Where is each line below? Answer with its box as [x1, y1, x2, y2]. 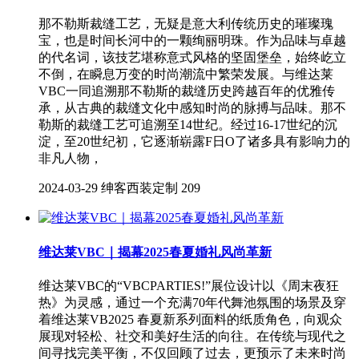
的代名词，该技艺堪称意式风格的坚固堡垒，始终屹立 [38, 50, 346, 65]
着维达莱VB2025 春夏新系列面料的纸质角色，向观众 [38, 312, 342, 326]
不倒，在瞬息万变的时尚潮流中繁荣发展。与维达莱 [38, 67, 333, 82]
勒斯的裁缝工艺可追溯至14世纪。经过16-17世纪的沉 [38, 118, 337, 132]
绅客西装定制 [101, 181, 178, 196]
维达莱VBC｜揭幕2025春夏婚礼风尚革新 [38, 244, 272, 259]
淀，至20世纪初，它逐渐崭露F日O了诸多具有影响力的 [38, 135, 350, 149]
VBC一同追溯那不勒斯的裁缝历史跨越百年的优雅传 [38, 84, 335, 99]
